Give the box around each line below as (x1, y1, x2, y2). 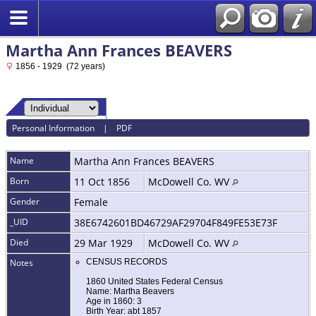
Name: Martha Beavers (86, 286, 174, 297)
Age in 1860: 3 (86, 296, 142, 307)
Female (74, 195, 111, 209)
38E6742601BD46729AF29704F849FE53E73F (74, 216, 280, 230)
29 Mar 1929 (74, 236, 135, 250)
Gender (10, 195, 39, 208)
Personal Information (12, 121, 95, 134)
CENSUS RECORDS (86, 257, 167, 267)
